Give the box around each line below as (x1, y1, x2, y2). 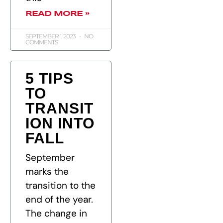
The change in (25, 207, 87, 220)
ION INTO (25, 115, 95, 132)
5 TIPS (25, 70, 74, 87)
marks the (25, 165, 69, 178)
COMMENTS (25, 38, 58, 46)
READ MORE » (25, 10, 89, 18)
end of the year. (25, 193, 96, 206)
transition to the (25, 179, 96, 192)
